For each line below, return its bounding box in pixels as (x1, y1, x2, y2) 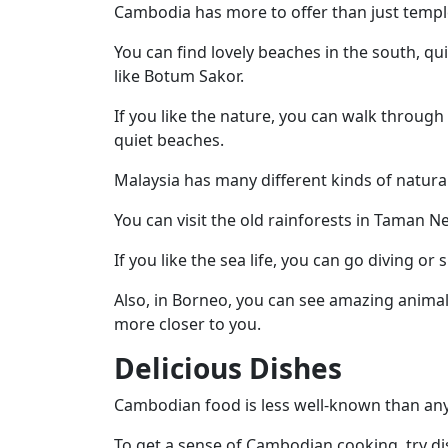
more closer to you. (114, 312, 261, 335)
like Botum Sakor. (114, 64, 244, 87)
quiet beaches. (114, 128, 224, 151)
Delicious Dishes (114, 348, 342, 387)
